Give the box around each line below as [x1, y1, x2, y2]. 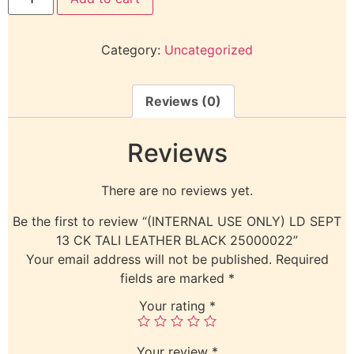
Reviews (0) [145, 93, 221, 110]
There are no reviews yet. [101, 183, 253, 199]
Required [275, 250, 329, 267]
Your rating [138, 298, 209, 314]
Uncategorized [164, 42, 253, 58]
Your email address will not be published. [25, 250, 272, 267]
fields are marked [119, 269, 228, 286]
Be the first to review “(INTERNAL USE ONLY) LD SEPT [13, 213, 341, 229]
